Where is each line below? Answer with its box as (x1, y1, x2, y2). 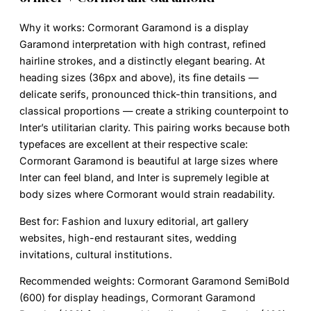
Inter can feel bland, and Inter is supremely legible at (19, 171, 269, 184)
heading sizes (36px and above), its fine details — (19, 72, 258, 84)
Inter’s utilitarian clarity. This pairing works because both (19, 121, 290, 134)
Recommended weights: (19, 275, 135, 287)
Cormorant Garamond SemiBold (135, 275, 289, 287)
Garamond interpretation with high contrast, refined (19, 38, 266, 51)
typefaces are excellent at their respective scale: (19, 138, 248, 151)
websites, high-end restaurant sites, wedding (19, 231, 237, 244)
